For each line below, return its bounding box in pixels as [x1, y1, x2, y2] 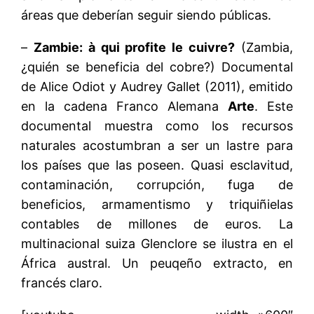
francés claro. [21, 275, 103, 290]
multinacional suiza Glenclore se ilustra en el [21, 235, 293, 251]
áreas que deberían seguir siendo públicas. [21, 7, 272, 22]
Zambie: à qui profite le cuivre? [34, 39, 235, 55]
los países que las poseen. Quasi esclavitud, [21, 157, 293, 172]
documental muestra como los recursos [21, 118, 293, 133]
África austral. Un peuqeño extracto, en [21, 255, 293, 271]
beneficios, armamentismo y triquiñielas [21, 196, 293, 212]
